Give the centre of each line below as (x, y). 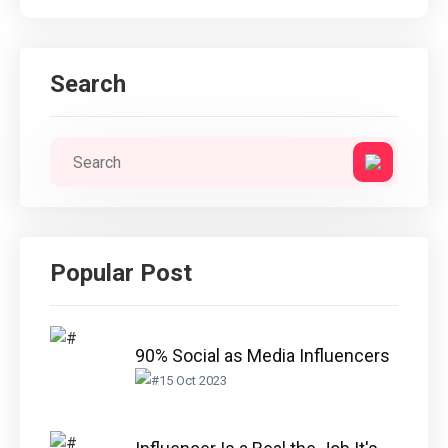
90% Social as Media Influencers (262, 356)
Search (88, 84)
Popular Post (121, 273)
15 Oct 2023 (193, 381)
